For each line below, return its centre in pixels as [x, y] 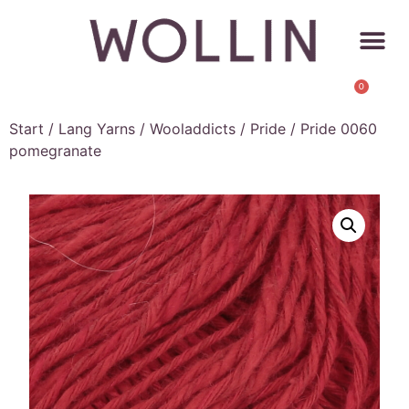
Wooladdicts [193, 129]
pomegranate [55, 151]
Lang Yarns [97, 129]
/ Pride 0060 [331, 129]
